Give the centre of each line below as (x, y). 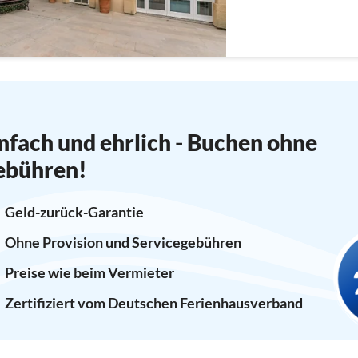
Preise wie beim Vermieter (89, 272)
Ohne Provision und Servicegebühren (123, 242)
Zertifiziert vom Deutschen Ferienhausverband (153, 302)
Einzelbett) (256, 12)
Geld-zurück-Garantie (74, 211)
